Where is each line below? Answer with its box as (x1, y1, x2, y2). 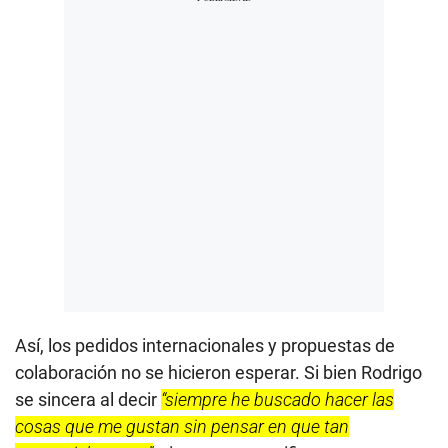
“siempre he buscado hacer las (161, 389, 394, 411)
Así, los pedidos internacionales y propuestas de (15, 335, 395, 357)
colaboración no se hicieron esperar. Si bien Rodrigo (15, 362, 422, 384)
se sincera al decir (15, 389, 161, 411)
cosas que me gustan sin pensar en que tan (15, 416, 349, 438)
